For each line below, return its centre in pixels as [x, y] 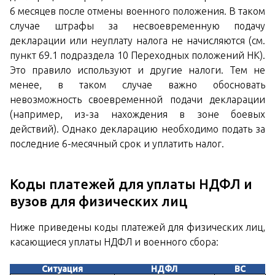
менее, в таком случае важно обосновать [137, 85]
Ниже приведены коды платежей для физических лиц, [137, 227]
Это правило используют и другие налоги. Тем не [137, 70]
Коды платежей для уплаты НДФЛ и [131, 184]
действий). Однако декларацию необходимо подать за [137, 129]
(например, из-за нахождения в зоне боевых [137, 114]
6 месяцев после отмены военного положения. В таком [137, 11]
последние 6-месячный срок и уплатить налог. [117, 144]
